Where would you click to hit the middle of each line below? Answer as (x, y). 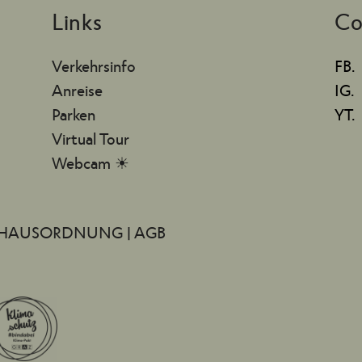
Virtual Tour (90, 138)
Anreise (77, 89)
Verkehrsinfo (93, 65)
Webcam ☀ (90, 162)
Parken (73, 114)
